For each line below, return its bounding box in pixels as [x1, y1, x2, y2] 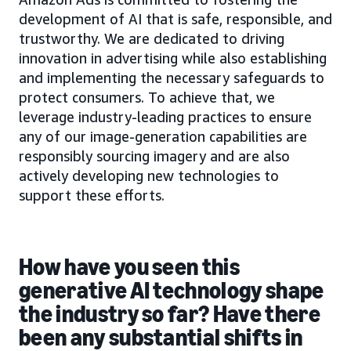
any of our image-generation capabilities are [19, 128, 307, 146]
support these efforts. [19, 186, 165, 204]
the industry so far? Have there [19, 300, 320, 329]
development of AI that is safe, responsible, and [19, 10, 332, 28]
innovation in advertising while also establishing [19, 49, 327, 67]
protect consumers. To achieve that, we [19, 89, 275, 107]
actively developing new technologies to [19, 167, 279, 185]
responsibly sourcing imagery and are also [19, 147, 290, 165]
